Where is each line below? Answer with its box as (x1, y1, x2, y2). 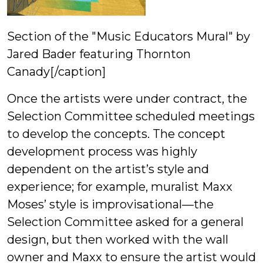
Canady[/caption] (7, 64, 106, 79)
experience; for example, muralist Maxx (7, 179, 232, 194)
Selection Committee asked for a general (7, 214, 244, 229)
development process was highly (7, 144, 197, 159)
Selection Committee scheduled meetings (7, 109, 255, 123)
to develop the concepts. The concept (7, 126, 225, 141)
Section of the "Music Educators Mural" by (7, 29, 250, 43)
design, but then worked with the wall (7, 232, 228, 247)
